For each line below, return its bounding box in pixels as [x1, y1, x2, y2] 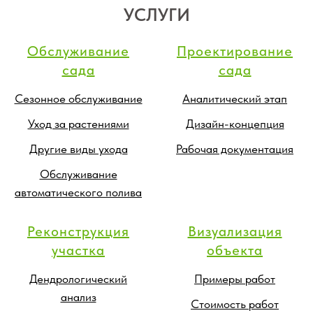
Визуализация [187, 222, 282, 240]
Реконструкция [27, 222, 129, 240]
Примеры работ [194, 271, 275, 286]
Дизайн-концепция [185, 116, 284, 131]
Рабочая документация [176, 141, 293, 156]
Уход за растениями [27, 116, 129, 131]
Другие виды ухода [29, 141, 128, 156]
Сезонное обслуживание [14, 91, 143, 105]
